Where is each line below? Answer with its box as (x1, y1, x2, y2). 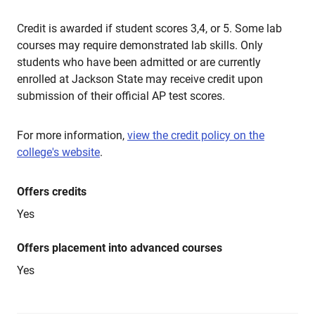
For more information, (17, 129, 127, 142)
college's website (17, 146, 100, 159)
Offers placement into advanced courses (17, 241, 222, 255)
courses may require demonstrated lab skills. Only (17, 39, 263, 52)
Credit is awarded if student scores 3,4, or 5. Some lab (17, 22, 282, 35)
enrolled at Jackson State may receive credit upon (17, 72, 263, 86)
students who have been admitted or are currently (17, 56, 261, 69)
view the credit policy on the (127, 129, 264, 142)
